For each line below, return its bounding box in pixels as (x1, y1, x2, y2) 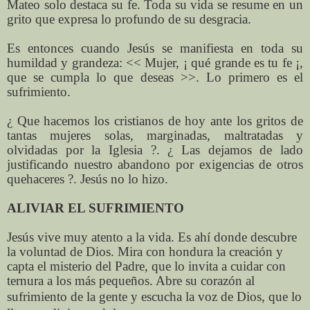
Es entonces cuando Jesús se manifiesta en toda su (7, 40, 303, 55)
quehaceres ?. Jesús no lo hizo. (7, 171, 168, 186)
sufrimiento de (7, 289, 86, 304)
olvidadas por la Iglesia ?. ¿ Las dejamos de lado (7, 142, 303, 157)
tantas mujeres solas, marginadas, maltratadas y (7, 127, 303, 143)
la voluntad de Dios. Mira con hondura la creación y (7, 244, 283, 259)
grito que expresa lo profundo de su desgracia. (7, 11, 251, 26)
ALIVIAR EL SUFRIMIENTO (7, 200, 184, 215)
